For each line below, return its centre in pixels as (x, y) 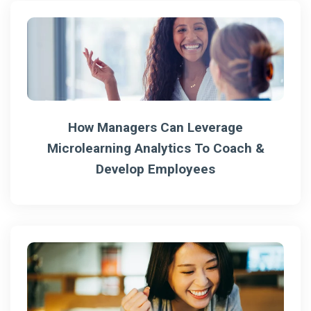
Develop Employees (155, 169)
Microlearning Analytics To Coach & (155, 148)
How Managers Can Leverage (155, 127)
